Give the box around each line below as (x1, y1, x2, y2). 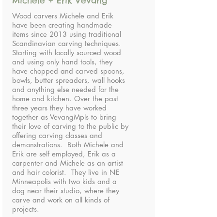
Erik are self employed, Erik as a (12, 149, 116, 158)
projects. (12, 204, 39, 214)
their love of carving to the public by (12, 122, 128, 131)
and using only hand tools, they (12, 57, 112, 66)
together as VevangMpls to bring (12, 112, 116, 122)
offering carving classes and (12, 131, 102, 140)
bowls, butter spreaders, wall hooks (12, 76, 125, 85)
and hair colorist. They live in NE (12, 168, 120, 177)
